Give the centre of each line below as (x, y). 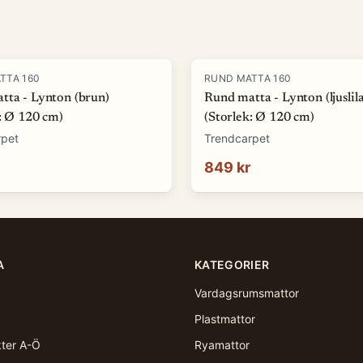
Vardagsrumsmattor (247, 293)
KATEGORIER (232, 265)
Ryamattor (222, 345)
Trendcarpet (237, 138)
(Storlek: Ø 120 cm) (259, 117)
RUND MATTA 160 (248, 78)
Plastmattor (225, 319)
